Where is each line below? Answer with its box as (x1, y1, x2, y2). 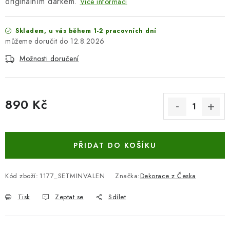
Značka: (115, 171, 140, 181)
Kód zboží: (5, 171, 38, 181)
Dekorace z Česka (140, 171, 196, 181)
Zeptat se (55, 192, 84, 202)
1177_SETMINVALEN (40, 171, 105, 181)
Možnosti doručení (20, 53, 79, 64)
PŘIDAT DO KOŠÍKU (73, 140, 157, 150)
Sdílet (108, 192, 126, 202)
